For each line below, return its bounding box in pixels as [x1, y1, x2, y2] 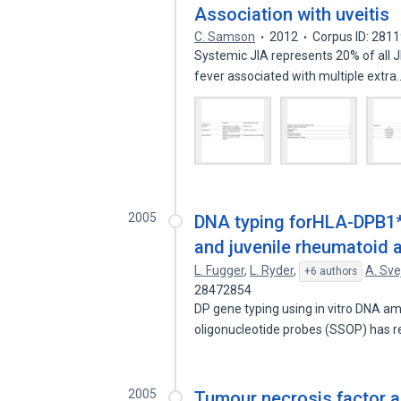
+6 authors [304, 265, 358, 277]
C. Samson [194, 30, 256, 44]
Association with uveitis [194, 4, 390, 25]
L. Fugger [194, 263, 245, 277]
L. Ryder [250, 263, 294, 277]
